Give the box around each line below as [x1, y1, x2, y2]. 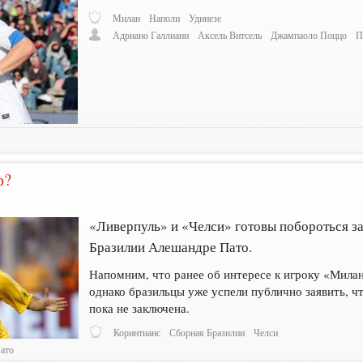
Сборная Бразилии [169, 326, 246, 339]
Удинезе [189, 11, 222, 24]
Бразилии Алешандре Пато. [89, 237, 253, 256]
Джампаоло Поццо [271, 29, 348, 42]
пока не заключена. [89, 299, 190, 316]
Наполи [149, 11, 181, 24]
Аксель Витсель [198, 29, 263, 42]
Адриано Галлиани [113, 29, 190, 42]
